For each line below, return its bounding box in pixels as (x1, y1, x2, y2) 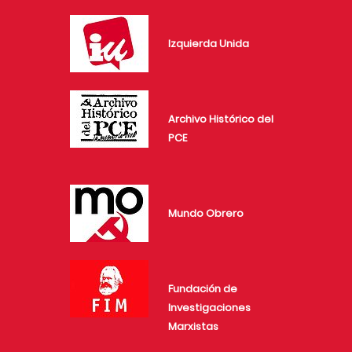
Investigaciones (168, 300, 251, 316)
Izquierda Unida (168, 36, 249, 52)
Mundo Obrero (168, 206, 244, 222)
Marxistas (168, 319, 218, 335)
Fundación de (168, 281, 237, 297)
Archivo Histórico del (168, 112, 273, 127)
